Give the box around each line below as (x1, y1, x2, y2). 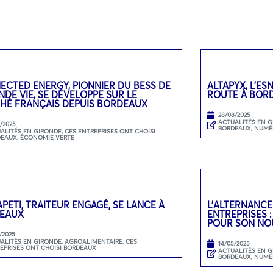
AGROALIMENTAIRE (65, 237, 123, 246)
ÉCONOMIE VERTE (20, 133, 75, 141)
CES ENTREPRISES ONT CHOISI (65, 127, 156, 135)
